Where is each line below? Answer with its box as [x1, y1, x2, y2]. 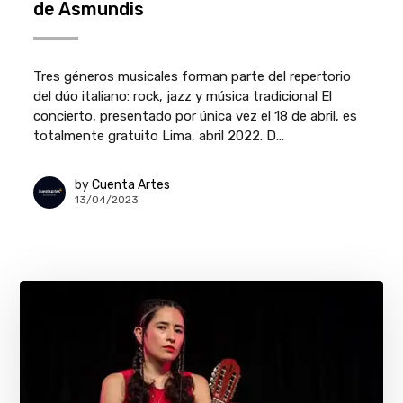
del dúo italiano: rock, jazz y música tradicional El [33, 87, 333, 104]
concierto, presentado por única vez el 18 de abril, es [33, 107, 358, 124]
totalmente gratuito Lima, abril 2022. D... [33, 127, 285, 144]
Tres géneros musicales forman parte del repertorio [33, 67, 352, 85]
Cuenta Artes [92, 177, 171, 193]
